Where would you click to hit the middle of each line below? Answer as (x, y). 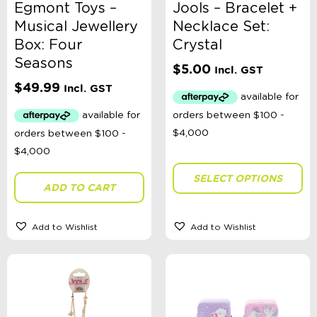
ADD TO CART (79, 188)
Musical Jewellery (76, 27)
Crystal (197, 45)
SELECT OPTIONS (238, 179)
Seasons (44, 63)
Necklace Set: (221, 27)
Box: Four (48, 45)
